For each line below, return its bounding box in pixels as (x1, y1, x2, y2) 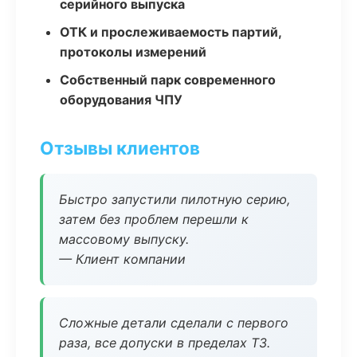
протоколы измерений (60, 44, 206, 60)
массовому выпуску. (59, 231, 189, 247)
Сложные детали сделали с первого (59, 315, 288, 331)
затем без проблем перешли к (59, 211, 249, 227)
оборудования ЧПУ (60, 92, 182, 108)
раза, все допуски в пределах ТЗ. (59, 335, 270, 351)
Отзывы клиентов (40, 137, 200, 159)
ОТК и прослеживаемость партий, (60, 24, 281, 40)
